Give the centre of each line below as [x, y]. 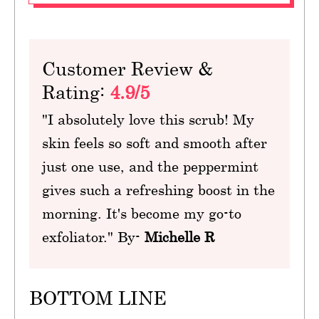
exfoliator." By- [94, 237]
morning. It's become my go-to [142, 214]
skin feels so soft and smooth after [155, 143]
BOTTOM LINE [98, 298]
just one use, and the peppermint [151, 167]
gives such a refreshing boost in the [159, 190]
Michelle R [180, 237]
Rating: [76, 93]
